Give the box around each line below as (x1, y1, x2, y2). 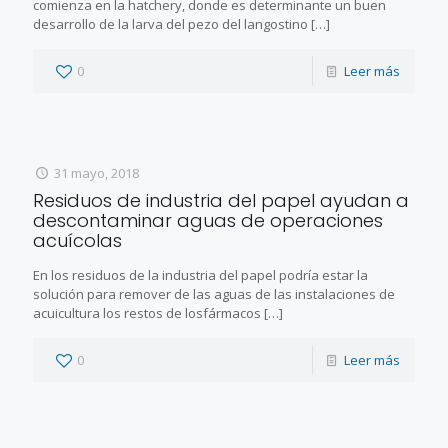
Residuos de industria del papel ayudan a (33, 187, 409, 213)
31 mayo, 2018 (54, 163, 140, 182)
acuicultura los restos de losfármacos (33, 303, 261, 322)
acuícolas (33, 227, 122, 253)
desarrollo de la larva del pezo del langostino (33, 14, 308, 33)
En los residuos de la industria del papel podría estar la (33, 265, 368, 284)
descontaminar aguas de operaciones (33, 207, 383, 233)
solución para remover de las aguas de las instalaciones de (33, 284, 395, 303)
